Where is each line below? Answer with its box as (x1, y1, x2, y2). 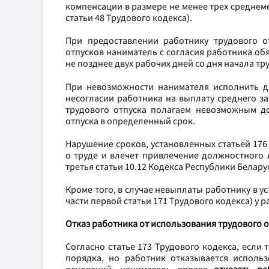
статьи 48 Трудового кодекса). (65, 11, 192, 24)
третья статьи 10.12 (65, 160, 148, 172)
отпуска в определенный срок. (65, 114, 195, 127)
